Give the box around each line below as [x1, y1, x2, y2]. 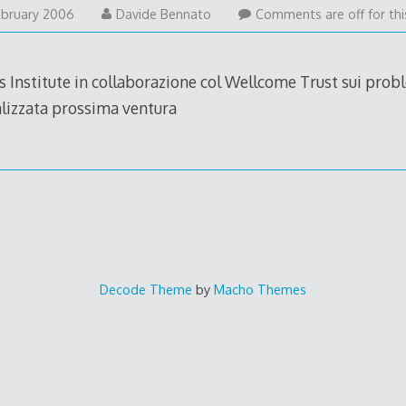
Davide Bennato [116, 5, 212, 22]
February [73, 25, 126, 42]
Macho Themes [214, 280, 306, 297]
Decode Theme [100, 280, 192, 297]
